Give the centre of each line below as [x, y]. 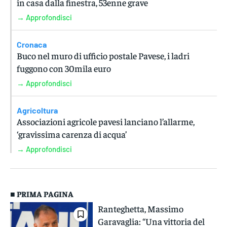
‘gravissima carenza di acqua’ [72, 134]
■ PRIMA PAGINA [42, 193]
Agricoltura [37, 110]
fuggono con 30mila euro [64, 68]
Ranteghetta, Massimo [141, 208]
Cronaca [32, 44]
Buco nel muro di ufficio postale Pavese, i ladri [103, 55]
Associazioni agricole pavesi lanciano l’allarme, [106, 121]
